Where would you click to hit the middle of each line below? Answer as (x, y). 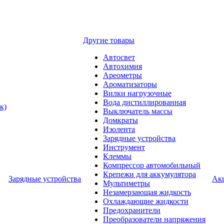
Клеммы (117, 156)
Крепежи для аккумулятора (149, 174)
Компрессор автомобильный (152, 165)
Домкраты (120, 120)
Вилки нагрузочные (137, 93)
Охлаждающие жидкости (146, 201)
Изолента (119, 129)
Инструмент (124, 147)
